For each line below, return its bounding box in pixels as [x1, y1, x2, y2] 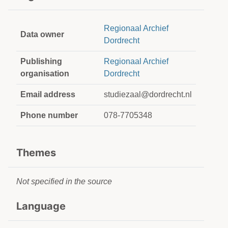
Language [16, 200, 66, 212]
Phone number [20, 111, 78, 120]
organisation [20, 69, 69, 78]
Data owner [20, 30, 64, 39]
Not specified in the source [16, 177, 112, 186]
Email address [20, 90, 75, 99]
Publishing [20, 57, 62, 66]
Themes [16, 147, 56, 159]
